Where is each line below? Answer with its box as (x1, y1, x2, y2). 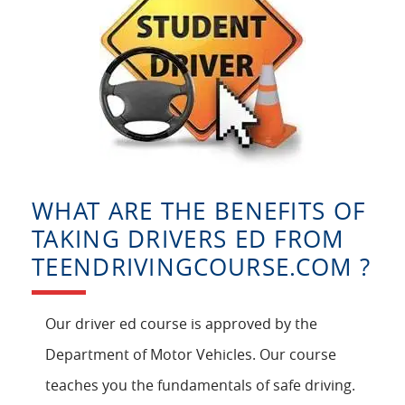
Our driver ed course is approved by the (45, 314, 317, 334)
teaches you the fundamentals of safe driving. (45, 375, 355, 396)
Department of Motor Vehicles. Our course (45, 344, 336, 365)
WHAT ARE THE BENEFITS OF (32, 195, 366, 228)
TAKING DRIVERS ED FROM (32, 223, 344, 256)
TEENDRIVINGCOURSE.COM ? (32, 251, 371, 284)
